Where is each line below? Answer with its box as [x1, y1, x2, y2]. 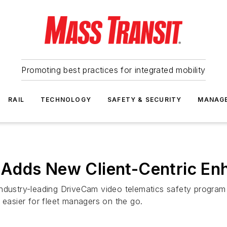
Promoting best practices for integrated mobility [21, 65, 206, 75]
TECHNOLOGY [41, 96, 91, 103]
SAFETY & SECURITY [107, 96, 182, 103]
